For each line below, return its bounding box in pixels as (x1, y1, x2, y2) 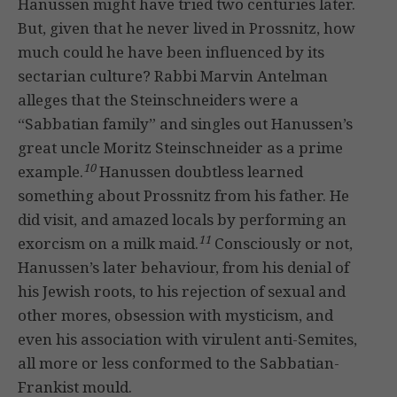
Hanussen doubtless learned (96, 161, 303, 183)
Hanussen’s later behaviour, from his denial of (18, 257, 349, 278)
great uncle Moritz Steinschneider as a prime (18, 137, 343, 159)
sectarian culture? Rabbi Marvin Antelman (18, 66, 328, 87)
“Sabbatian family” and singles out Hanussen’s (18, 113, 353, 135)
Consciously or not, (211, 233, 353, 254)
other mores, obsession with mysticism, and (18, 305, 333, 326)
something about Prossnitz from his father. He (18, 185, 349, 206)
